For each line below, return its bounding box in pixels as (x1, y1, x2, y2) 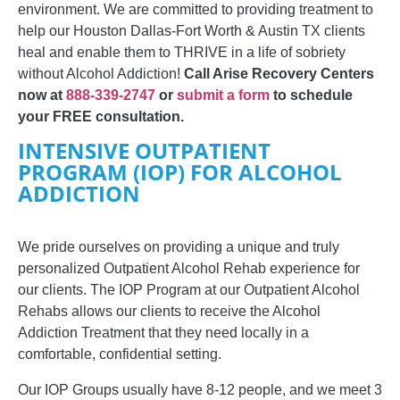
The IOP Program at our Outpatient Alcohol (90, 282, 360, 298)
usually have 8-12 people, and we (122, 382, 339, 398)
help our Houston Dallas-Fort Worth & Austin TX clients (18, 22, 365, 38)
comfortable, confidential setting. (18, 346, 225, 362)
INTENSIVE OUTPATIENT (18, 136, 271, 166)
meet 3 (339, 382, 382, 398)
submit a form (177, 87, 270, 103)
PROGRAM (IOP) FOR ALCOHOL (18, 157, 342, 187)
